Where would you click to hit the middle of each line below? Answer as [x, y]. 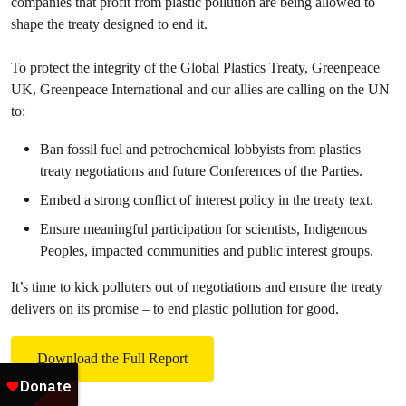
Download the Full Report [112, 358]
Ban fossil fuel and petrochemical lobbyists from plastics [200, 149]
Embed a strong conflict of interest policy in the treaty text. [207, 200]
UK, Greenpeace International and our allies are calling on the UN [200, 89]
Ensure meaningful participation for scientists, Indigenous [203, 229]
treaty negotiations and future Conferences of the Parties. [201, 171]
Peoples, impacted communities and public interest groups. [207, 251]
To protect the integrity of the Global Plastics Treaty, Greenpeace [195, 68]
